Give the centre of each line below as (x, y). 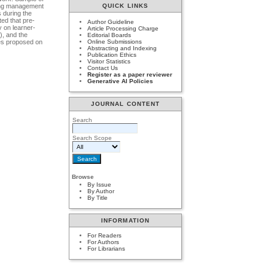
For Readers (105, 236)
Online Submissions (115, 42)
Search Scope (92, 138)
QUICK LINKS (125, 5)
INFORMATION (125, 221)
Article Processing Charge (123, 29)
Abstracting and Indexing (122, 48)
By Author (101, 191)
